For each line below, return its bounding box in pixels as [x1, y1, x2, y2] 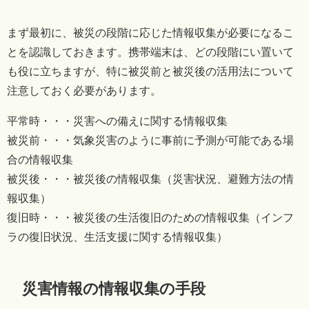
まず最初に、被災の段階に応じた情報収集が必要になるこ [7, 27, 294, 39]
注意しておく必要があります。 [7, 85, 161, 97]
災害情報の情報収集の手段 [22, 280, 206, 296]
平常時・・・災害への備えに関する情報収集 [7, 115, 228, 127]
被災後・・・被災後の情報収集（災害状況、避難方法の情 [7, 173, 294, 185]
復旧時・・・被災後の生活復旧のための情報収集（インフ [7, 212, 294, 223]
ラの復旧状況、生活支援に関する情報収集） [7, 231, 228, 243]
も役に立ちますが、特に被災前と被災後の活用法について [7, 66, 294, 77]
